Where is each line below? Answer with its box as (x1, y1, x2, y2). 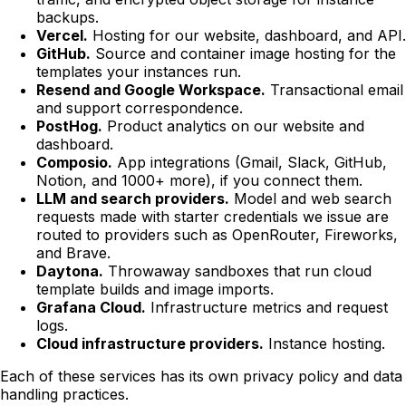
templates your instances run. (36, 62, 241, 81)
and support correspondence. (36, 98, 243, 117)
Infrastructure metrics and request (146, 297, 388, 316)
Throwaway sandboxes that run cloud (103, 261, 372, 280)
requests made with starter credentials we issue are (36, 207, 389, 226)
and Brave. (36, 243, 111, 262)
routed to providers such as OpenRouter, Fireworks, (36, 225, 398, 244)
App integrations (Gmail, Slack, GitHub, (112, 152, 387, 171)
